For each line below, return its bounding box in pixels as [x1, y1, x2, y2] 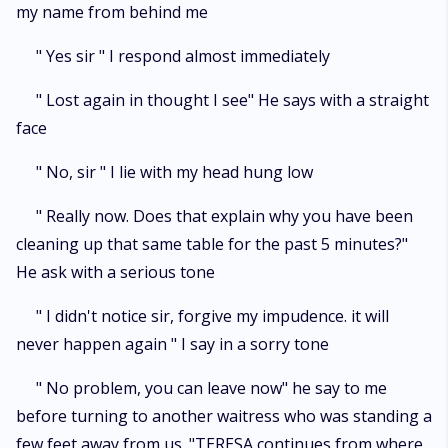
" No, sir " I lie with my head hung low [36, 161, 313, 183]
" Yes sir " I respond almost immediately [36, 45, 330, 67]
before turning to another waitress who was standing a [16, 405, 432, 427]
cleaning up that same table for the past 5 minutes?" [16, 233, 408, 255]
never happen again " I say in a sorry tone [16, 333, 329, 355]
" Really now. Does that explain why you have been [36, 205, 413, 227]
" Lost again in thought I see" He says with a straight [36, 89, 429, 111]
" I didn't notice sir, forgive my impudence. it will [36, 305, 389, 327]
